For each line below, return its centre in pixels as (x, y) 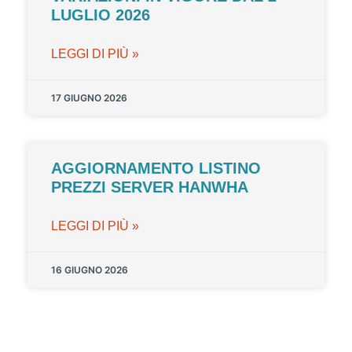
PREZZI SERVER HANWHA (150, 187)
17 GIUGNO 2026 (89, 98)
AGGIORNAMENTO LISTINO (156, 169)
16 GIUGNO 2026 (90, 270)
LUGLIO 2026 (101, 15)
